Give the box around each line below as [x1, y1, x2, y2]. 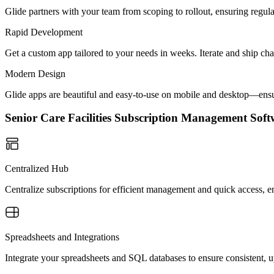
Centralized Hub [5, 163, 68, 174]
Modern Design [5, 68, 65, 79]
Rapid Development [5, 26, 83, 37]
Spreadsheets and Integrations [5, 232, 119, 242]
